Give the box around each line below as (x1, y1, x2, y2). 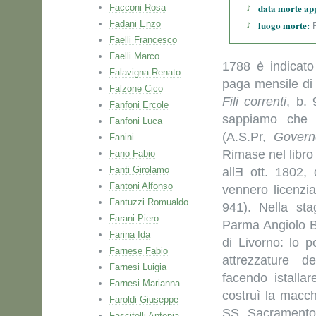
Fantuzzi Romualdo (109, 197, 188, 207)
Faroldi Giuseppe (109, 294, 178, 305)
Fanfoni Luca (109, 116, 162, 126)
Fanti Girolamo (109, 164, 169, 175)
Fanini (109, 132, 134, 142)
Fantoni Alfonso (109, 181, 173, 191)
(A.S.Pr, (222, 130, 274, 144)
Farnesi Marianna (109, 278, 180, 288)
